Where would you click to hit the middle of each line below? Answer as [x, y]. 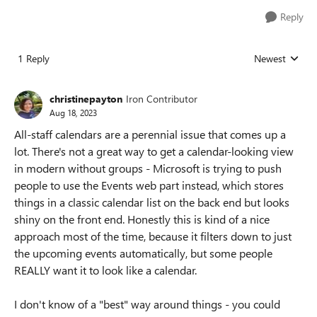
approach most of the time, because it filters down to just [153, 236]
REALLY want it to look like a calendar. [105, 270]
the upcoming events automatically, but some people [143, 253]
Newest [270, 58]
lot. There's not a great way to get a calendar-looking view [154, 151]
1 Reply [34, 58]
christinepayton [86, 98]
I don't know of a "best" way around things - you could [147, 304]
